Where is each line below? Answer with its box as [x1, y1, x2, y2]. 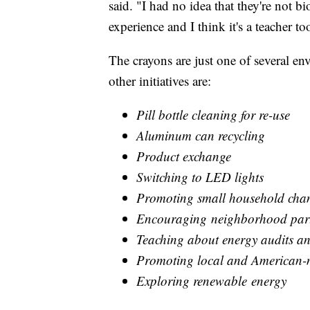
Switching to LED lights [136, 167, 264, 185]
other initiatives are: [109, 71, 211, 89]
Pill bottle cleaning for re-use [136, 105, 290, 123]
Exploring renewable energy [136, 271, 286, 289]
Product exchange [136, 147, 231, 165]
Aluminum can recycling [136, 126, 265, 144]
